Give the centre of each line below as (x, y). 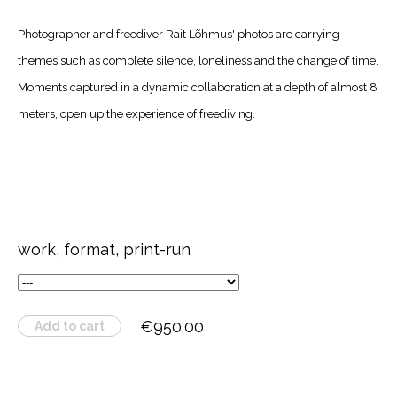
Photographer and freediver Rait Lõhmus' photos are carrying (179, 34)
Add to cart (70, 327)
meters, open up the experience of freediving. (136, 113)
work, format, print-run (104, 250)
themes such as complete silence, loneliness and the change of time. (198, 60)
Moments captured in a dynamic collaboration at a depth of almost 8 (198, 87)
